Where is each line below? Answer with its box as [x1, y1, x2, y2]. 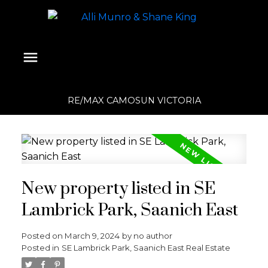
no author [133, 230, 172, 240]
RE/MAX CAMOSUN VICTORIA [67, 95, 201, 106]
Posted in [21, 242, 59, 252]
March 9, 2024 [64, 230, 120, 240]
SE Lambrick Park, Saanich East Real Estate [61, 242, 230, 252]
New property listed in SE [21, 178, 215, 200]
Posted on [21, 230, 65, 240]
